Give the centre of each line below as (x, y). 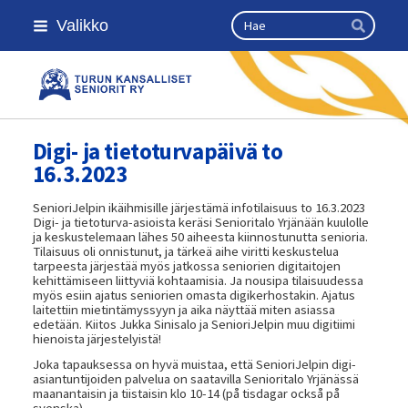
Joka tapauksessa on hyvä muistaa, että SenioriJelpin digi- (194, 364)
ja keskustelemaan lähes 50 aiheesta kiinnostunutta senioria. (200, 236)
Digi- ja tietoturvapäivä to (158, 151)
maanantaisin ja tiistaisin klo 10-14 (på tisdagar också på (186, 393)
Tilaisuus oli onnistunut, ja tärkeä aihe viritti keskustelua (185, 251)
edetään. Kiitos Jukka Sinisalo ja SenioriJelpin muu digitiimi (194, 324)
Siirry (23, 16)
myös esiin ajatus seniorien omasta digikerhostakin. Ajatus (194, 295)
